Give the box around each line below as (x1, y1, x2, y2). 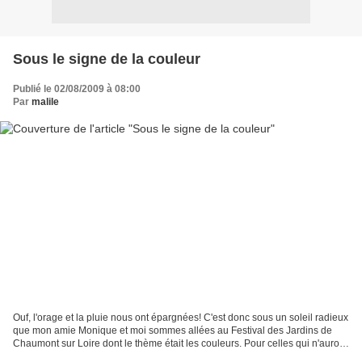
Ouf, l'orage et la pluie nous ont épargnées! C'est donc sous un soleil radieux (13, 312, 348, 324)
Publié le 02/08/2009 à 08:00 (13, 82, 141, 95)
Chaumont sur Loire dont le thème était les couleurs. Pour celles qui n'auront (13, 338, 347, 350)
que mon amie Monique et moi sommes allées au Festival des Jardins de (13, 325, 332, 337)
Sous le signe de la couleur (13, 50, 200, 67)
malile (32, 95, 59, 107)
